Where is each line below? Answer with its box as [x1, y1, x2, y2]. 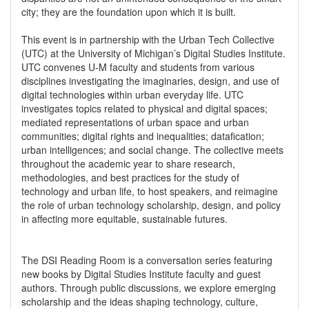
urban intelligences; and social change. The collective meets [21, 142, 283, 157]
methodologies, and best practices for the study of [21, 170, 239, 184]
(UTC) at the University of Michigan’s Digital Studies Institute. [21, 46, 286, 60]
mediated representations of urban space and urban [21, 114, 249, 129]
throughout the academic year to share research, [21, 156, 235, 170]
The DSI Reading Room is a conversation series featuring [21, 252, 272, 267]
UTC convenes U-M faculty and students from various [21, 59, 255, 74]
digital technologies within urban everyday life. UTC [21, 87, 243, 101]
